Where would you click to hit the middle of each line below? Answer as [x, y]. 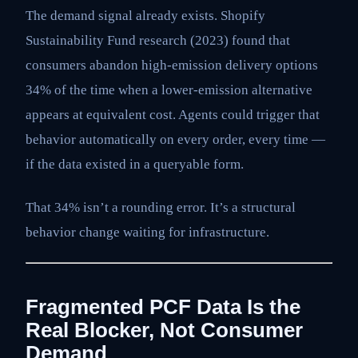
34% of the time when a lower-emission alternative [169, 90]
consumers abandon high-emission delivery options [172, 66]
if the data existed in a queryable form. [135, 165]
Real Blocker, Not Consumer [164, 330]
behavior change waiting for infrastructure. [147, 232]
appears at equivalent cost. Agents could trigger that [173, 115]
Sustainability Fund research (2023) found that [158, 41]
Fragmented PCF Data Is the [163, 307]
